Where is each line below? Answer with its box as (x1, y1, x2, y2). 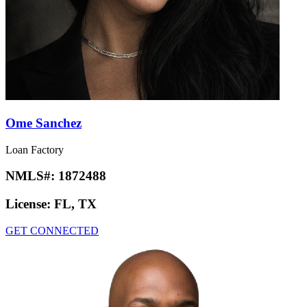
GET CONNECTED (5, 224, 99, 236)
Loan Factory (5, 143, 64, 156)
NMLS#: (5, 169, 58, 184)
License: (5, 196, 54, 211)
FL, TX (54, 196, 97, 211)
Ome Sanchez (5, 115, 82, 130)
